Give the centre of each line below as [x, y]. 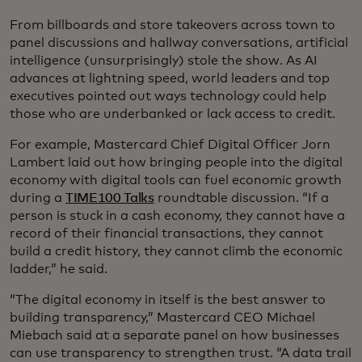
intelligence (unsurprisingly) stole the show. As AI [164, 60]
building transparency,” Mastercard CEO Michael [162, 317]
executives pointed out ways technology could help [168, 96]
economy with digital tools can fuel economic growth [176, 180]
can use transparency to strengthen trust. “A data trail [181, 353]
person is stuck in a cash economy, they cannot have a [177, 215]
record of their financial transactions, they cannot [166, 233]
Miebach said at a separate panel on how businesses [175, 335]
